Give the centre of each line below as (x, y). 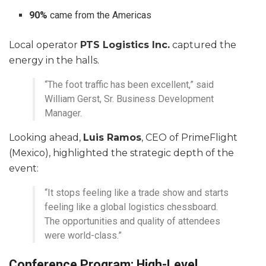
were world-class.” (83, 235)
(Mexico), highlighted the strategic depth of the (121, 153)
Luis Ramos (112, 137)
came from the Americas (100, 15)
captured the (203, 45)
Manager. (63, 113)
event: (24, 168)
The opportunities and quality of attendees (132, 221)
